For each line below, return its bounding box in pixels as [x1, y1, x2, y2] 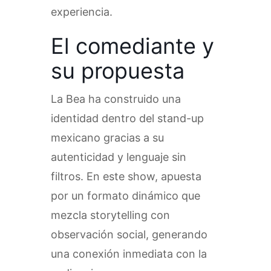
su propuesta [51, 57, 184, 85]
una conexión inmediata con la [51, 247, 207, 261]
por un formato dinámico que [51, 189, 200, 203]
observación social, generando [51, 228, 207, 241]
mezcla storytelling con [51, 209, 170, 222]
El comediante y [51, 33, 214, 60]
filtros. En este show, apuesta [51, 170, 201, 183]
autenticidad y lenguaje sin [51, 151, 186, 164]
